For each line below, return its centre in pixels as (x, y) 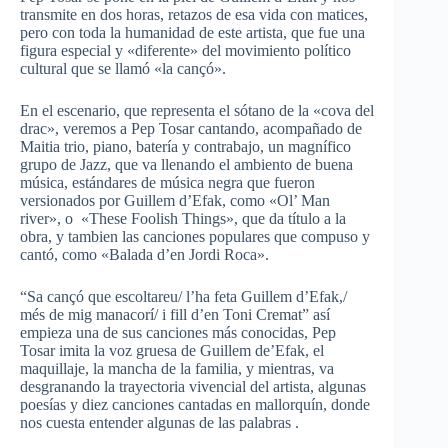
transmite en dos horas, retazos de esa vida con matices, (194, 15)
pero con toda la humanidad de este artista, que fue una (192, 33)
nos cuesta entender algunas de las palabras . (159, 423)
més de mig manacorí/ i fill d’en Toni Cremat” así (175, 315)
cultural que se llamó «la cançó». (123, 69)
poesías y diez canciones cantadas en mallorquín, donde (195, 405)
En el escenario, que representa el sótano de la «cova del (197, 111)
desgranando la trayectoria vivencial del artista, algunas (193, 387)
